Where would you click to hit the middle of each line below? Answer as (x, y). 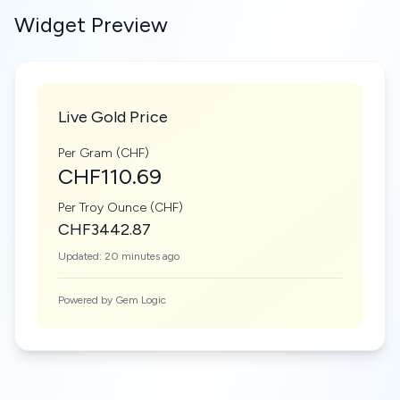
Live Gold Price (113, 117)
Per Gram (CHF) (104, 153)
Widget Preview (91, 25)
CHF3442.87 (104, 229)
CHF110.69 (110, 176)
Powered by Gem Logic (112, 300)
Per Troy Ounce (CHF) (121, 208)
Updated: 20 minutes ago (119, 256)
